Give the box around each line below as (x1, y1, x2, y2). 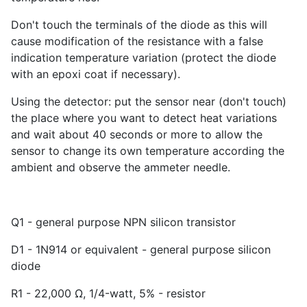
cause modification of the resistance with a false (11, 34, 263, 49)
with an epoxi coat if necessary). (11, 67, 180, 82)
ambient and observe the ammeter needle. (11, 160, 230, 175)
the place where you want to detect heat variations (11, 111, 277, 125)
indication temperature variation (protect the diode (11, 51, 276, 65)
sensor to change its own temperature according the (11, 144, 284, 158)
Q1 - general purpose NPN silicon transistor (11, 215, 236, 230)
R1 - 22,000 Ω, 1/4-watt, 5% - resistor (11, 286, 206, 301)
